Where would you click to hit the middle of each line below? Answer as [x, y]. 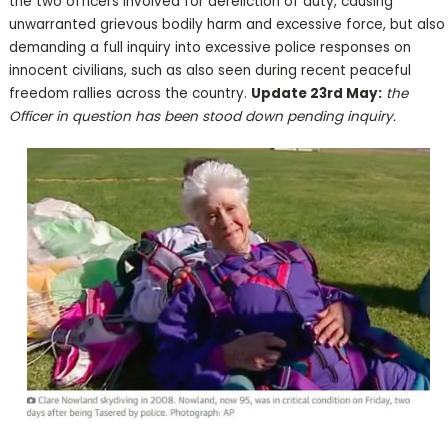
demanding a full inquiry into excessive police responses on [209, 48]
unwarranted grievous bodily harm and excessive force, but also [226, 25]
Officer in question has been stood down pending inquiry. [202, 117]
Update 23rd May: [316, 94]
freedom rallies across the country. [129, 94]
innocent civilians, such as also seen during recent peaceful [209, 71]
